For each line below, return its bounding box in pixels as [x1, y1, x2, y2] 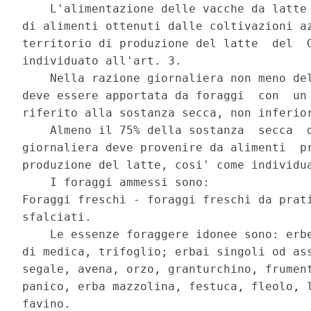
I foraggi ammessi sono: [22, 176, 217, 190]
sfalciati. [22, 210, 99, 224]
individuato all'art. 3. [22, 54, 190, 68]
